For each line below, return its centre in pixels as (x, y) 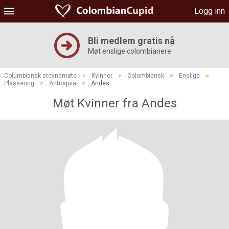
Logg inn (210, 11)
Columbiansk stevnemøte (40, 76)
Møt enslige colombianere (130, 51)
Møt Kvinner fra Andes (114, 103)
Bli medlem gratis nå (131, 41)
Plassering (19, 83)
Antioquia (63, 83)
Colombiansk (146, 76)
